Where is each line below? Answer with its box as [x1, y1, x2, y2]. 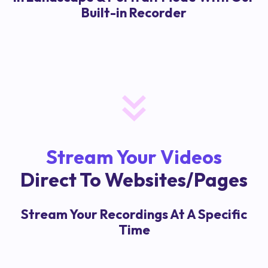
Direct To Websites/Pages [20, 167, 248, 192]
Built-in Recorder [81, 4, 187, 22]
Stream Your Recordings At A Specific [21, 206, 247, 223]
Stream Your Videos [46, 145, 222, 169]
